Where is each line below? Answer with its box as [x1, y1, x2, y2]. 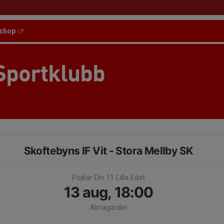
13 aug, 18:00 [63, 183, 153, 201]
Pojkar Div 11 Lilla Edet [71, 173, 145, 182]
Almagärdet [89, 203, 127, 212]
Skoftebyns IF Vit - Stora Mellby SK [23, 144, 193, 157]
